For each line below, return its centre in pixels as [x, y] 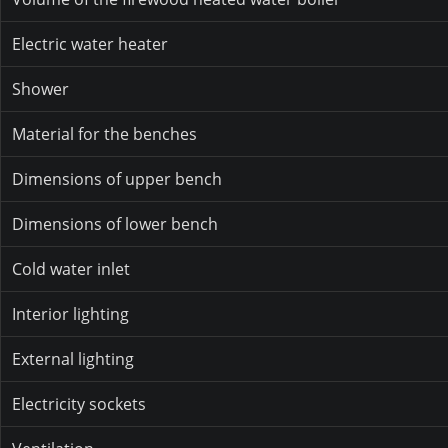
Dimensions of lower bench [115, 224]
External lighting [73, 359]
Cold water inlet [71, 269]
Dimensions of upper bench [117, 179]
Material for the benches [105, 134]
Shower [41, 89]
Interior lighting [71, 314]
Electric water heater [90, 44]
